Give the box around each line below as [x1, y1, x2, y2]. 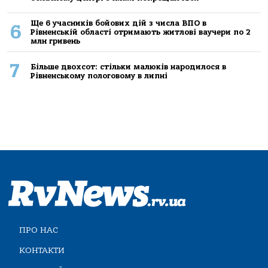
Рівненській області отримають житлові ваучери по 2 [30, 28, 251, 37]
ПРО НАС [19, 224, 58, 235]
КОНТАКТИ [19, 245, 65, 255]
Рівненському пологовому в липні [30, 71, 167, 80]
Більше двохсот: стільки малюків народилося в [30, 62, 226, 71]
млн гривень [30, 36, 80, 46]
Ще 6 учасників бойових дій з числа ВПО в [30, 19, 206, 28]
